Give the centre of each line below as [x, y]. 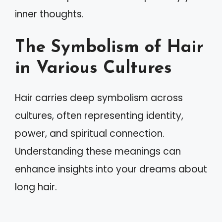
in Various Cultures [93, 68]
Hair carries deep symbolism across [99, 98]
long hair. [36, 187]
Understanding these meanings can [98, 151]
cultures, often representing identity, [99, 115]
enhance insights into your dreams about [111, 169]
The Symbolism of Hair [109, 48]
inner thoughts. [49, 14]
